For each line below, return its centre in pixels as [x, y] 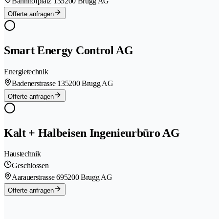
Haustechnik [22, 154]
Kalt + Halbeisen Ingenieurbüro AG [92, 133]
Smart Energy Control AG [69, 50]
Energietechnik [26, 71]
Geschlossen [30, 166]
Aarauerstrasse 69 [38, 177]
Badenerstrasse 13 [38, 83]
